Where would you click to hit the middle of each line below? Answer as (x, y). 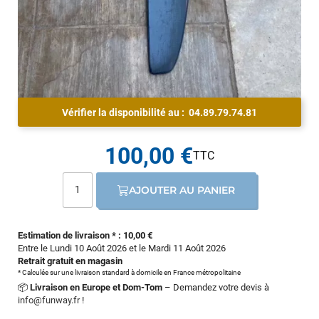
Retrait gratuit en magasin (70, 261)
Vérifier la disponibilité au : (125, 112)
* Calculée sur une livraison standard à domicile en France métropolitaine (129, 272)
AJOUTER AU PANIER (182, 190)
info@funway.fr (49, 300)
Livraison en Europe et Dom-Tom (96, 287)
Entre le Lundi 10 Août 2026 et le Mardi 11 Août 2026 (122, 248)
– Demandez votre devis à (216, 287)
